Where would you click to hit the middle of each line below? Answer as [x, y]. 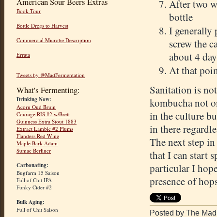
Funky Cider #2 [34, 187]
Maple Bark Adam [37, 143]
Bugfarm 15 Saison [38, 173]
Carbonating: [32, 165]
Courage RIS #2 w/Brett [43, 114]
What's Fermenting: [48, 90]
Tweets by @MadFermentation [51, 75]
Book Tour [29, 11]
